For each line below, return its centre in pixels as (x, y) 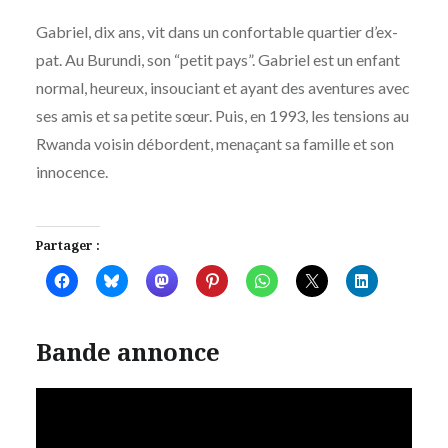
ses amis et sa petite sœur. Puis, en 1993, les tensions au (222, 115)
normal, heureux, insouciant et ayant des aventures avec (222, 87)
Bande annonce (127, 351)
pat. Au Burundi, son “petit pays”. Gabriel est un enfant (217, 59)
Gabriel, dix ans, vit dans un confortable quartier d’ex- (216, 31)
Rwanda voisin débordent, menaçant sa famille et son (214, 143)
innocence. (71, 171)
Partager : (67, 245)
